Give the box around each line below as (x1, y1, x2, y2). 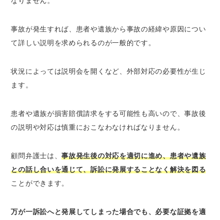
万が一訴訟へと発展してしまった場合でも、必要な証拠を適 (11, 208, 206, 216)
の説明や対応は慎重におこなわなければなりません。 (11, 123, 185, 131)
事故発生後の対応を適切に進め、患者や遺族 (61, 152, 206, 160)
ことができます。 (11, 179, 69, 187)
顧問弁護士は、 (11, 152, 62, 160)
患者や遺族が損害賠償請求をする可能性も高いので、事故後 (11, 110, 206, 117)
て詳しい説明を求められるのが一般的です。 (11, 39, 156, 47)
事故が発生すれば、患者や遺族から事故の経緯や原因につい (11, 25, 206, 33)
